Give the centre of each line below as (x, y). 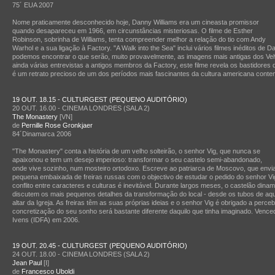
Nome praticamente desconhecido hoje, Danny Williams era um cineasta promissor (136, 22)
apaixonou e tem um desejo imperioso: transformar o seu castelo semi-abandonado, (137, 160)
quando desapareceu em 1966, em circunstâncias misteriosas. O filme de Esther (133, 31)
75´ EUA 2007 (33, 5)
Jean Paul (27, 263)
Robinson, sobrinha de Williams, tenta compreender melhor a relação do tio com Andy (139, 39)
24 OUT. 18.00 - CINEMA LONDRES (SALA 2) (81, 254)
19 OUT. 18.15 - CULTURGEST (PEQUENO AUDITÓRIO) (100, 99)
